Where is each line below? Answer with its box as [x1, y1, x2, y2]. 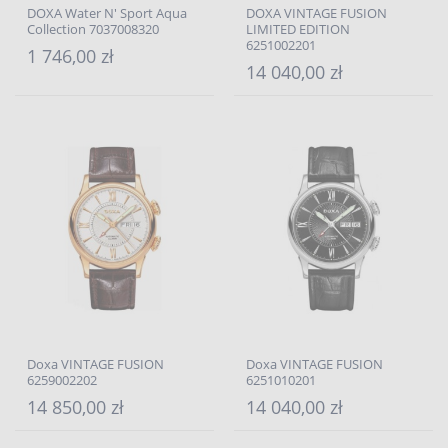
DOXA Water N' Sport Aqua [27, 4, 187, 22]
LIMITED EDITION [246, 20, 350, 38]
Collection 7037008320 [27, 20, 159, 38]
